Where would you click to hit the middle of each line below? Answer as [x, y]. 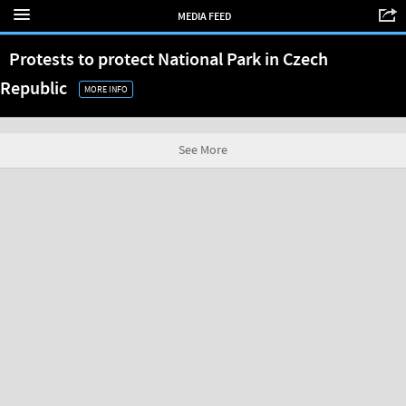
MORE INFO [106, 89]
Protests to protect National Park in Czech [169, 60]
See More [203, 150]
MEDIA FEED [204, 17]
